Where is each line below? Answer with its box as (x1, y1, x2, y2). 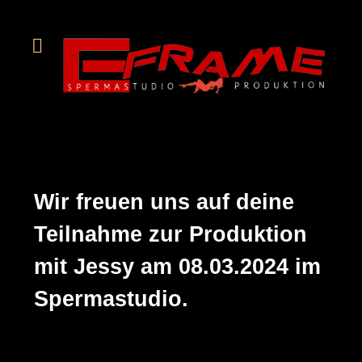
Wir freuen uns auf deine (34, 189, 294, 215)
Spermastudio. (34, 286, 188, 312)
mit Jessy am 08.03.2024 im (34, 254, 321, 280)
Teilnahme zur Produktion (34, 221, 307, 247)
